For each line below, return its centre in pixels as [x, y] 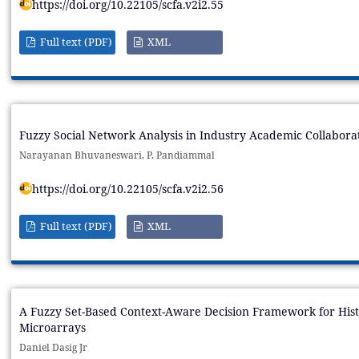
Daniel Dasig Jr [53, 348]
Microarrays [52, 328]
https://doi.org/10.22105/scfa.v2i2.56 [127, 189]
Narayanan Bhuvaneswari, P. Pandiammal [117, 155]
